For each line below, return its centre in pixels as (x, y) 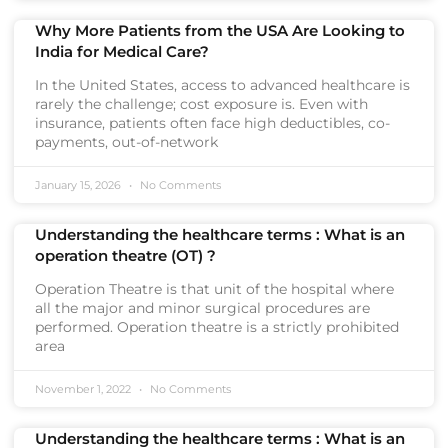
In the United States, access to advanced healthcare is (222, 85)
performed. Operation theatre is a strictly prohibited (217, 327)
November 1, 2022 (84, 389)
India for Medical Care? (122, 51)
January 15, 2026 (79, 185)
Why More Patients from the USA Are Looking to (220, 30)
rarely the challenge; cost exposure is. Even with (201, 104)
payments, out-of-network (126, 142)
